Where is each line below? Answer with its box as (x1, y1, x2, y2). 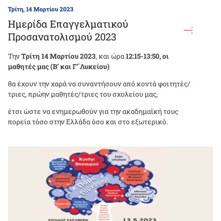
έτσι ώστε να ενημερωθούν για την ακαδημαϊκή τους (8, 107, 178, 116)
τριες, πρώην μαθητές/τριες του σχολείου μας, (8, 89, 158, 99)
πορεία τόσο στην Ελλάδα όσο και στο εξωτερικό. (8, 117, 168, 127)
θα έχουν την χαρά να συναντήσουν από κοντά (8, 79, 158, 89)
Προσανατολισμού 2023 (8, 30, 116, 43)
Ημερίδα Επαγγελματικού (8, 17, 128, 31)
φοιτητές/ (158, 79, 190, 89)
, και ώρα (96, 51, 126, 61)
